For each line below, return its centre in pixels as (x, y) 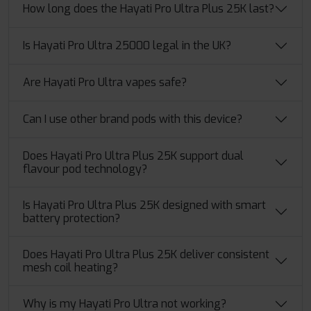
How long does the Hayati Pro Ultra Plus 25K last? (149, 9)
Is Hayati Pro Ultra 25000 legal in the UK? (127, 46)
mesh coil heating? (70, 267)
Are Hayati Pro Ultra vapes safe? (105, 83)
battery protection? (72, 218)
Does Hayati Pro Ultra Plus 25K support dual (133, 155)
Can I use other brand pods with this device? (133, 119)
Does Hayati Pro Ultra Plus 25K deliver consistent (146, 254)
